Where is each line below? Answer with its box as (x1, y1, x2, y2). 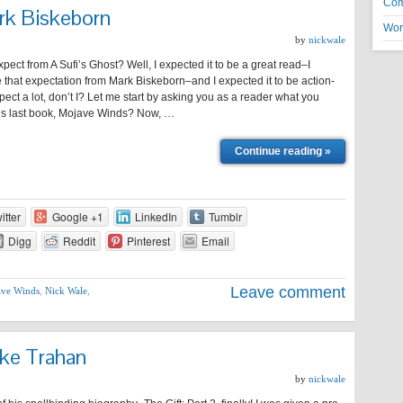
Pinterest (126, 233, 170, 248)
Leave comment (230, 283, 345, 301)
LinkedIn (134, 209, 177, 224)
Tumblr (208, 209, 242, 224)
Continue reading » (235, 145, 331, 157)
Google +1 (51, 209, 103, 224)
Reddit (62, 233, 95, 248)
